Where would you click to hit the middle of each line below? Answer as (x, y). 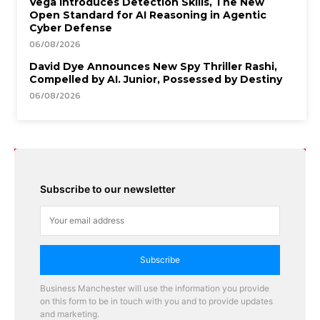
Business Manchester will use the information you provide (155, 288)
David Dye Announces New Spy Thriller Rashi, (153, 66)
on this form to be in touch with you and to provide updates (156, 301)
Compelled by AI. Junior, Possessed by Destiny (156, 79)
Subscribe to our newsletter (108, 189)
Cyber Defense (71, 27)
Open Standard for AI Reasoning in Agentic (148, 15)
